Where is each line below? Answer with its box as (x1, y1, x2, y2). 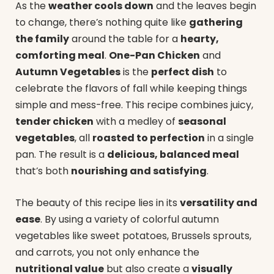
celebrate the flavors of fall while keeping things (15, 81, 247, 96)
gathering (189, 15, 243, 30)
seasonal (178, 114, 226, 129)
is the (120, 65, 151, 80)
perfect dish (151, 65, 214, 80)
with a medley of (94, 114, 178, 129)
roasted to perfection (92, 131, 205, 146)
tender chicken (15, 114, 94, 129)
